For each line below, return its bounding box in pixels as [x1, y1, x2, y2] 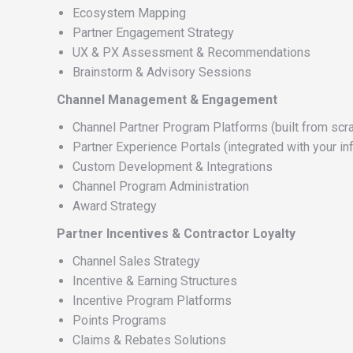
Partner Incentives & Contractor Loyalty [57, 226, 295, 241]
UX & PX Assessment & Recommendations [72, 45, 310, 60]
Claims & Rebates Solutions [72, 333, 226, 347]
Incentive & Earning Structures [72, 273, 237, 288]
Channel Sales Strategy [72, 254, 200, 269]
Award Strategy [72, 199, 157, 214]
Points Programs [72, 313, 166, 328]
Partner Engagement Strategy [72, 25, 234, 40]
